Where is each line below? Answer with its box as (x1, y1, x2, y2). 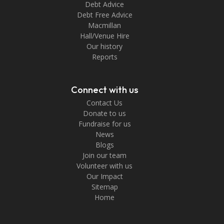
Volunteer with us (76, 161, 132, 171)
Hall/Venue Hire (79, 31, 129, 41)
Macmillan (88, 20, 121, 30)
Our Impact (86, 171, 123, 181)
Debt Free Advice (76, 10, 132, 20)
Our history (86, 41, 122, 51)
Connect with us (70, 84, 138, 96)
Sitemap (91, 182, 118, 192)
